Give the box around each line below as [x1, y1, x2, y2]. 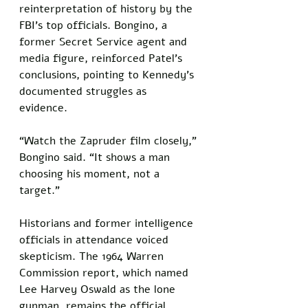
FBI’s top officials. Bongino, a [19, 17, 170, 33]
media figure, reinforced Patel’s [19, 50, 186, 66]
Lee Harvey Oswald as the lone [19, 281, 179, 297]
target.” [19, 182, 60, 198]
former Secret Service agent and [19, 34, 190, 49]
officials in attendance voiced [19, 232, 172, 247]
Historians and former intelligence [19, 215, 197, 231]
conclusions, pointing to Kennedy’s [19, 67, 197, 82]
